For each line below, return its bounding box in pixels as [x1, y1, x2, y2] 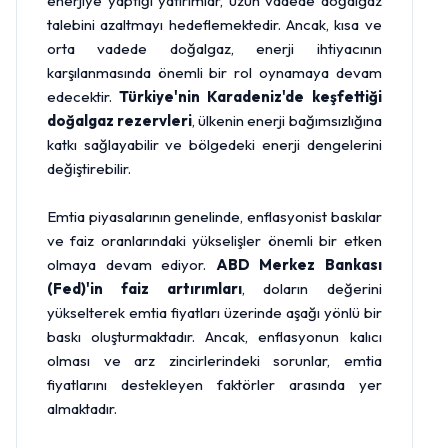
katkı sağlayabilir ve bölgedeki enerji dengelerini [47, 134, 382, 154]
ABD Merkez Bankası [215, 254, 382, 274]
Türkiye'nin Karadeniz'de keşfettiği [119, 86, 382, 106]
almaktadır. [47, 398, 117, 418]
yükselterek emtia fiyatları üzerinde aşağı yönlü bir [47, 302, 382, 322]
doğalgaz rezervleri [47, 110, 193, 130]
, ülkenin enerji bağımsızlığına [192, 110, 382, 130]
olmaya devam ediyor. [47, 254, 216, 274]
